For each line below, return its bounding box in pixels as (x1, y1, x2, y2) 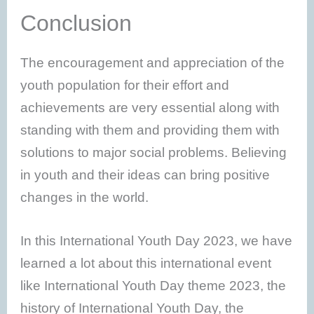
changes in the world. (20, 189, 149, 205)
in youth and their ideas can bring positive (20, 167, 271, 182)
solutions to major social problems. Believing (20, 144, 287, 160)
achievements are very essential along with (20, 100, 280, 115)
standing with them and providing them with (20, 122, 280, 137)
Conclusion (20, 10, 132, 36)
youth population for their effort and (20, 77, 230, 93)
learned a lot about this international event (20, 256, 272, 271)
